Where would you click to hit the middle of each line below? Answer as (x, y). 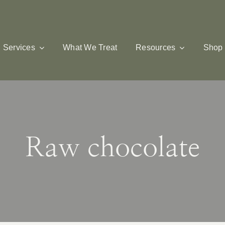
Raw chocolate (113, 149)
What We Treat (90, 47)
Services (19, 47)
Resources (156, 47)
